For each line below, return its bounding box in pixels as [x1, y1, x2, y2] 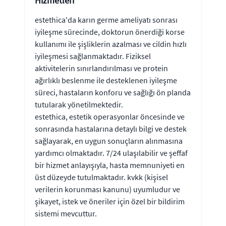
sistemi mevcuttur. [35, 208, 97, 218]
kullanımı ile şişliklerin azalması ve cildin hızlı [35, 38, 187, 49]
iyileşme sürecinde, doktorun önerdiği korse [35, 26, 185, 37]
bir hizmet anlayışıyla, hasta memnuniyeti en [35, 159, 185, 170]
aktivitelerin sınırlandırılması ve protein [35, 63, 168, 73]
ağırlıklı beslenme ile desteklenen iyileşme [35, 75, 177, 85]
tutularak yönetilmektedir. [35, 99, 123, 109]
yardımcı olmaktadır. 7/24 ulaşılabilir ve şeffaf [35, 147, 188, 158]
